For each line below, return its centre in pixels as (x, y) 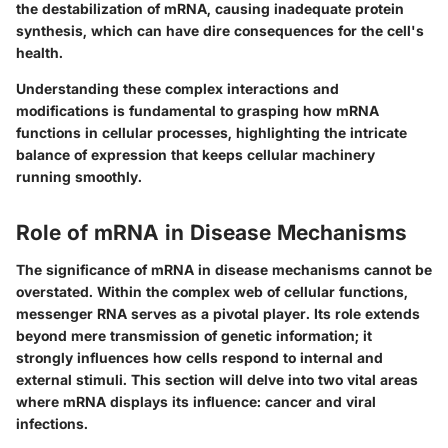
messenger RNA (71, 314)
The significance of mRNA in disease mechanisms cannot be (224, 270)
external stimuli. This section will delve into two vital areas (217, 380)
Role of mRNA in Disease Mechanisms (211, 232)
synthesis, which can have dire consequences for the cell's (220, 30)
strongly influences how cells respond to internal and (199, 358)
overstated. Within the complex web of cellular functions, (212, 292)
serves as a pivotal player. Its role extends (273, 314)
